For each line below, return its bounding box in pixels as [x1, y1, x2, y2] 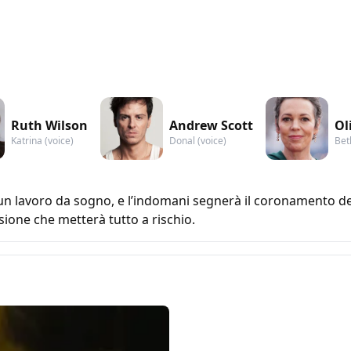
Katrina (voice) [11, 133, 74, 147]
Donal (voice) [169, 133, 226, 147]
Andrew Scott [169, 116, 253, 134]
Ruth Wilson [11, 116, 88, 134]
